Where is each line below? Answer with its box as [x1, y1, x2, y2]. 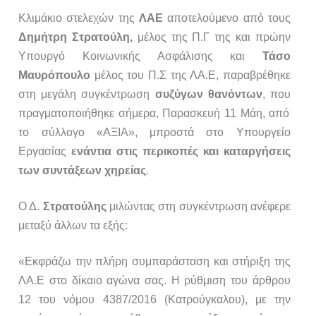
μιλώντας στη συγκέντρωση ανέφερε [106, 200, 291, 213]
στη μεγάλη [18, 88, 77, 101]
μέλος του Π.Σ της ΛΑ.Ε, [90, 69, 223, 82]
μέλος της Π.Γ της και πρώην [137, 31, 291, 44]
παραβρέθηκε [222, 69, 291, 82]
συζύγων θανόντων [154, 88, 262, 101]
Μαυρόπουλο [18, 69, 91, 82]
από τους [243, 12, 291, 25]
